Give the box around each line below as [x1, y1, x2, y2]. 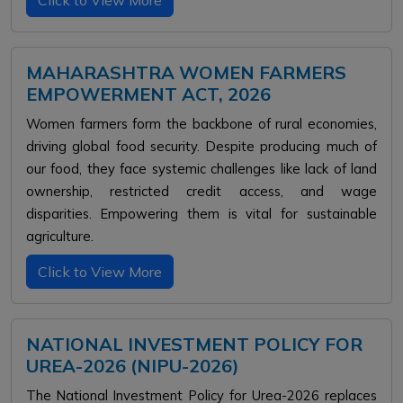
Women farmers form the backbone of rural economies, [26, 115, 377, 132]
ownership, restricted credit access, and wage [26, 183, 377, 200]
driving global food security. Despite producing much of [26, 138, 377, 155]
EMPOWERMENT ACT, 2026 [26, 83, 271, 105]
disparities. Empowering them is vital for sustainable [26, 205, 377, 222]
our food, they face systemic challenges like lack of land [26, 160, 377, 177]
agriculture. [26, 228, 94, 245]
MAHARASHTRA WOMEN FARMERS [26, 61, 346, 84]
